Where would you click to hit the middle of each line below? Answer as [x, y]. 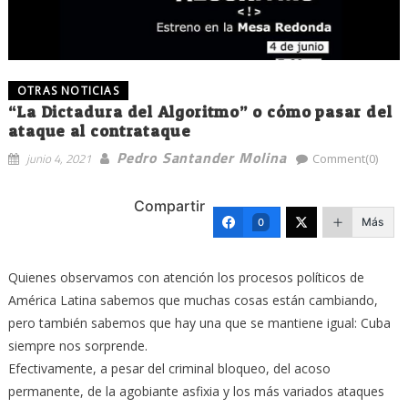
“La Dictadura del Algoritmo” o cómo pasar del [200, 111]
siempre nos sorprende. [77, 345]
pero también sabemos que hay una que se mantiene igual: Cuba [199, 322]
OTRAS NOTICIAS [68, 90]
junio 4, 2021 [58, 158]
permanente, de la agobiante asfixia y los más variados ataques [196, 391]
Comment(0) [345, 158]
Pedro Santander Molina [201, 157]
